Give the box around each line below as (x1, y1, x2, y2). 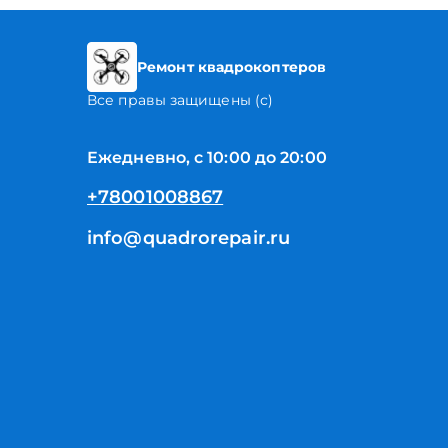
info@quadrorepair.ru (87, 227, 290, 249)
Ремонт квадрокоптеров (137, 58, 327, 76)
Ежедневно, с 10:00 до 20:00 (87, 148, 327, 167)
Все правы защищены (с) (87, 91, 274, 109)
